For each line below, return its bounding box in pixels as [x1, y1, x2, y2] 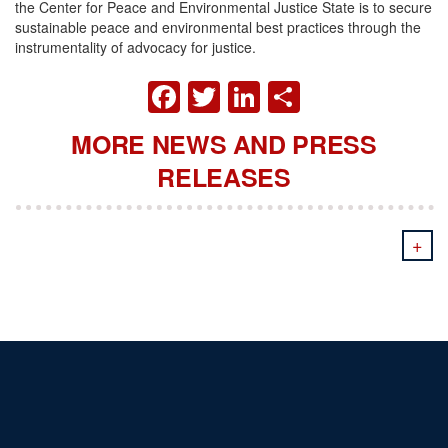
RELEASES [157, 159, 291, 196]
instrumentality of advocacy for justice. [15, 36, 256, 57]
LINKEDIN [260, 69, 411, 116]
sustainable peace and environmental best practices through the [15, 16, 421, 37]
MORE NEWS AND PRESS [71, 126, 377, 163]
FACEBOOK [180, 69, 360, 116]
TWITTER [220, 69, 364, 116]
